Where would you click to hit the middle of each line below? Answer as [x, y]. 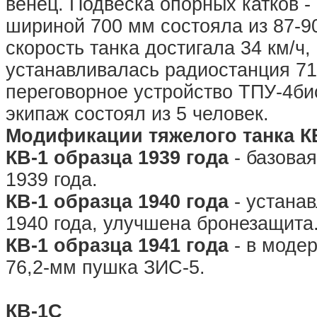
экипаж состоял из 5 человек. [137, 114]
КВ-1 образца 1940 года [117, 202]
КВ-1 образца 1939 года [117, 158]
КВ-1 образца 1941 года [117, 246]
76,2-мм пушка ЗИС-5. [105, 267]
